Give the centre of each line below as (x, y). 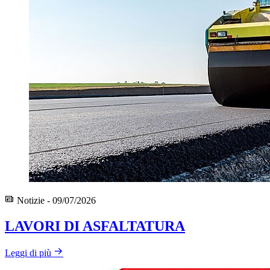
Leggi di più (28, 253)
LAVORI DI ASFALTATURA (95, 226)
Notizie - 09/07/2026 (55, 201)
